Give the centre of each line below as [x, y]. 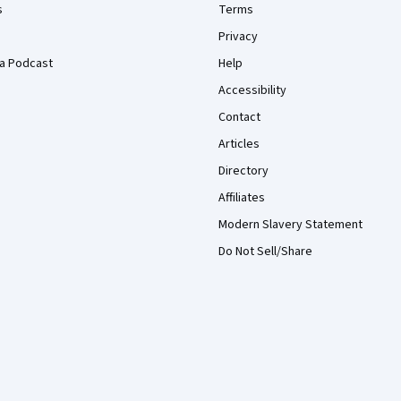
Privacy [238, 37]
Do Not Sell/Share [265, 252]
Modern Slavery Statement [290, 225]
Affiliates [242, 198]
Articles [239, 144]
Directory [243, 171]
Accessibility [252, 90]
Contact [239, 117]
